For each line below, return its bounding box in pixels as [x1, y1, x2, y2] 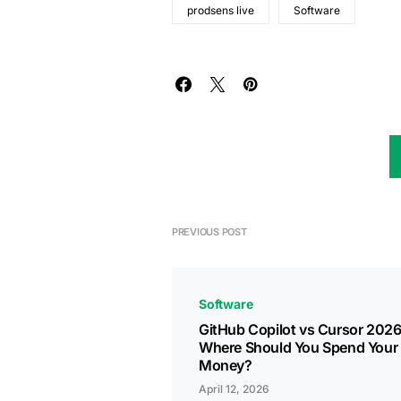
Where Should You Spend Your [199, 337, 398, 356]
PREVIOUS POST [172, 225, 247, 238]
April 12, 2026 [199, 381, 269, 396]
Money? [199, 355, 252, 374]
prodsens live [187, 3, 254, 17]
